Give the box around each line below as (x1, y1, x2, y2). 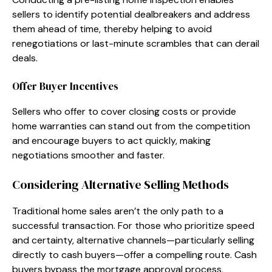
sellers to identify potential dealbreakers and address (12, 7, 250, 21)
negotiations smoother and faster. (12, 148, 165, 161)
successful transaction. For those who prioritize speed (12, 219, 254, 232)
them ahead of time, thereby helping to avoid (12, 22, 212, 35)
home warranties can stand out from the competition (12, 119, 250, 132)
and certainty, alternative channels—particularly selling (12, 233, 254, 246)
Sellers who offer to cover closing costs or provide (12, 104, 236, 118)
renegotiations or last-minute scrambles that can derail (12, 36, 259, 50)
